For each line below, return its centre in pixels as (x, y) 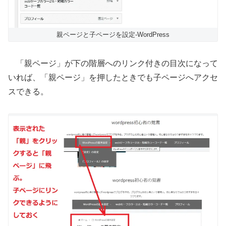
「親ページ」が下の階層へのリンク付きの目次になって (113, 63)
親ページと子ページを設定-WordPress (113, 35)
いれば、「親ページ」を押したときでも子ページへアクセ (113, 77)
